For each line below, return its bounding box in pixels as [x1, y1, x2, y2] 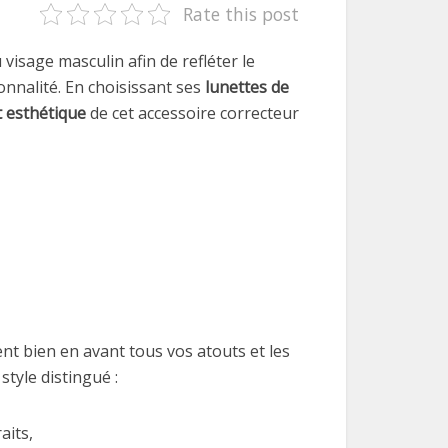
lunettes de [205, 76, 289, 98]
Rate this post [182, 2, 299, 26]
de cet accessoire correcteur [86, 102, 299, 124]
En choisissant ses [61, 76, 205, 98]
